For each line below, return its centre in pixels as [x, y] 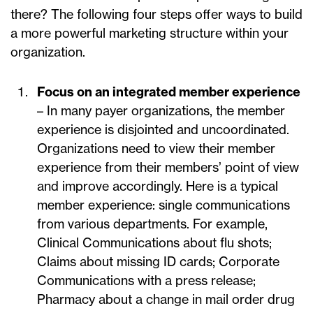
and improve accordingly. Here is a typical [158, 187]
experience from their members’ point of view [168, 168]
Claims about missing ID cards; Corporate [158, 262]
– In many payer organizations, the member [161, 111]
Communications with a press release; [146, 281]
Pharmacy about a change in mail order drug [166, 300]
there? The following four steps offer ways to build [156, 15]
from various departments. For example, [152, 224]
